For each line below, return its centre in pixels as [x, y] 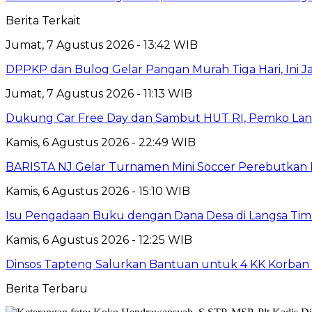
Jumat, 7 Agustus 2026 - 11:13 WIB [99, 93]
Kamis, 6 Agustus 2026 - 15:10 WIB [98, 191]
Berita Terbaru [47, 288]
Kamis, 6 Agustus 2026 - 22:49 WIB [101, 142]
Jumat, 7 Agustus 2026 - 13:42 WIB [102, 45]
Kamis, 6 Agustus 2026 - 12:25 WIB [99, 240]
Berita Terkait [43, 20]
